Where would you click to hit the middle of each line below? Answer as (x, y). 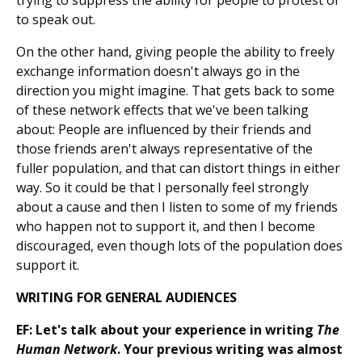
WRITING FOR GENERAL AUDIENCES (126, 298)
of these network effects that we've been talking (162, 110)
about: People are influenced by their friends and (164, 130)
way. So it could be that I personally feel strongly (162, 188)
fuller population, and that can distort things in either (178, 168)
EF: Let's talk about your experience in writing (166, 330)
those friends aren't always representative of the (164, 149)
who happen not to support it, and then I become (166, 227)
